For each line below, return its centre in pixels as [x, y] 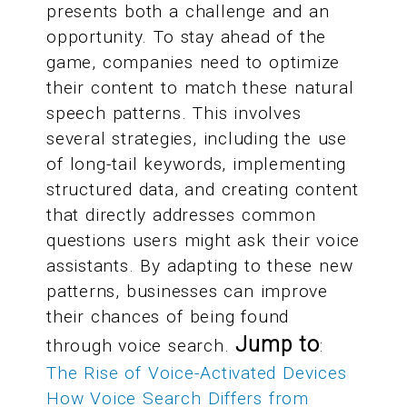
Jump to [278, 345]
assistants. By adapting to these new [200, 266]
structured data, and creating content [203, 190]
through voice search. [141, 346]
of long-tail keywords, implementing [197, 164]
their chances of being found [168, 317]
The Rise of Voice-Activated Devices [197, 373]
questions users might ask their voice [203, 241]
